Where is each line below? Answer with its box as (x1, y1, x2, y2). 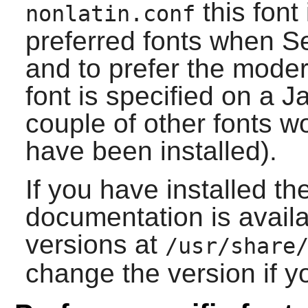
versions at (25, 230, 165, 260)
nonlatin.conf (25, 1, 195, 27)
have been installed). (25, 136, 277, 166)
